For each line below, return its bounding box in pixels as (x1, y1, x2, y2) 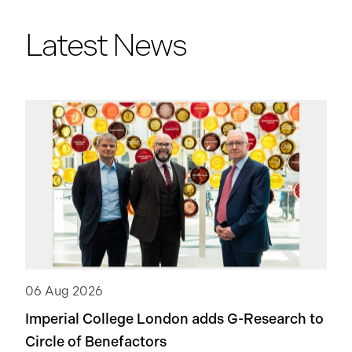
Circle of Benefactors (25, 333, 167, 350)
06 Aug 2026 (25, 284, 103, 299)
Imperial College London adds (25, 310, 227, 327)
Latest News (25, 27, 186, 63)
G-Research (227, 310, 306, 327)
